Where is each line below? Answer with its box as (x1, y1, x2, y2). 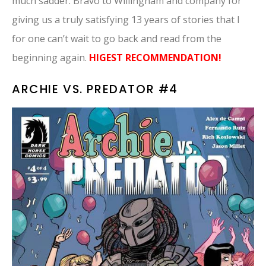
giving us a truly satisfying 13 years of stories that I (12, 13, 240, 27)
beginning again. (12, 51, 89, 65)
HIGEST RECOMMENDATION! (89, 51, 224, 65)
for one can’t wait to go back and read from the (12, 32, 221, 46)
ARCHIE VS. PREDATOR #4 (12, 81, 178, 98)
